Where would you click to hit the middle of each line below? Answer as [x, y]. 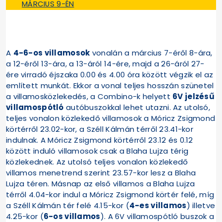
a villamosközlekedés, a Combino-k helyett [89, 97]
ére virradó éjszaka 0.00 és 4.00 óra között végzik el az [110, 75]
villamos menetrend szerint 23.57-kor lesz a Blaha [101, 173]
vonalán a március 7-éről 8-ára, [151, 53]
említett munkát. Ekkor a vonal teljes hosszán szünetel [110, 86]
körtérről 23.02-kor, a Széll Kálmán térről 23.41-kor [100, 129]
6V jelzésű [194, 97]
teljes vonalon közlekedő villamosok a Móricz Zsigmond [111, 118]
